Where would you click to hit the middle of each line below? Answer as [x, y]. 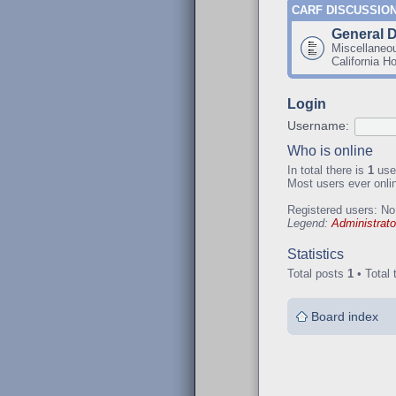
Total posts [317, 274]
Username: [318, 126]
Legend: [309, 223]
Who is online [330, 150]
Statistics [316, 254]
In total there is [327, 170]
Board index [345, 316]
